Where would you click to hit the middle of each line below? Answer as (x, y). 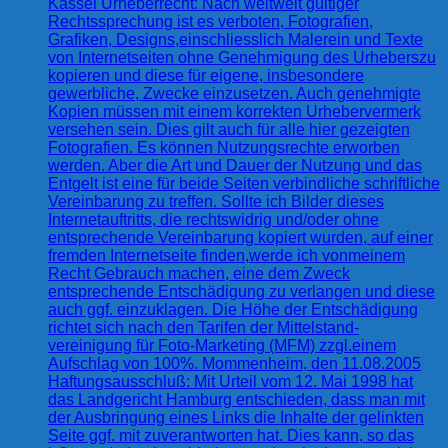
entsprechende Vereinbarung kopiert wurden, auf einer (240, 237)
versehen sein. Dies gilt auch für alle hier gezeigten (229, 129)
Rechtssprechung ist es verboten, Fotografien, (210, 21)
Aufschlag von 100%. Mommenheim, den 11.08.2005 (234, 363)
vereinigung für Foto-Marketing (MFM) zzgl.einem (222, 345)
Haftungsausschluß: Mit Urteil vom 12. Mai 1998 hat (230, 381)
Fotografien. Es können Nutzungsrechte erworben (224, 147)
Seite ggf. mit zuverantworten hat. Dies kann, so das (231, 435)
